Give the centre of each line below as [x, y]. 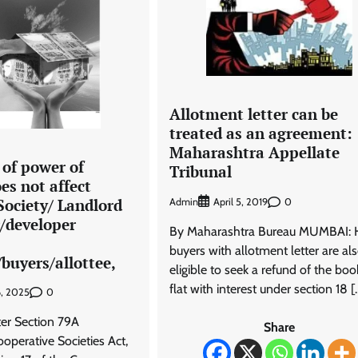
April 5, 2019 [240, 202]
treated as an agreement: [261, 133]
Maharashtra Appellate [254, 153]
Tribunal [200, 172]
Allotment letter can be [253, 114]
